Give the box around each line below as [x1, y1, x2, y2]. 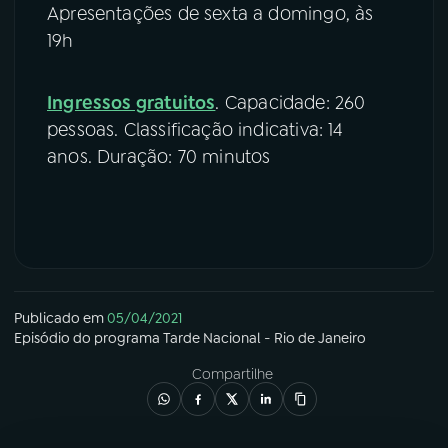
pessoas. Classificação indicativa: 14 [47, 117, 344, 142]
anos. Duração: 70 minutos [47, 144, 271, 169]
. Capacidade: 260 [215, 90, 366, 115]
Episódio [14, 328, 70, 347]
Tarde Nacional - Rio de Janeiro [163, 328, 366, 347]
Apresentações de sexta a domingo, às [47, 2, 374, 26]
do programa [70, 328, 163, 347]
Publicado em [14, 308, 104, 327]
